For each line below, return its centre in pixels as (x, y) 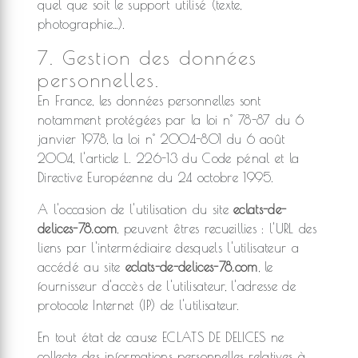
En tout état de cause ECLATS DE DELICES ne (161, 337)
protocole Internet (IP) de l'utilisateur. (139, 305)
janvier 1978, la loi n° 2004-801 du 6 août (161, 139)
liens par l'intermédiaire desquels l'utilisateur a (169, 248)
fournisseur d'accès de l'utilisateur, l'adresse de (167, 286)
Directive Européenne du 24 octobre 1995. (156, 177)
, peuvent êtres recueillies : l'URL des (217, 229)
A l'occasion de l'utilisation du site (136, 209)
